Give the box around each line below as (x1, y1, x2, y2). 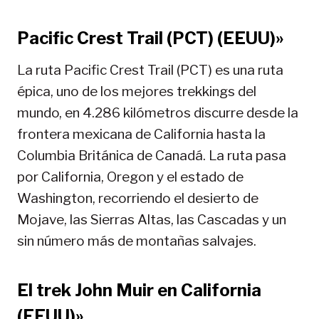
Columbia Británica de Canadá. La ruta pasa (17, 147, 286, 164)
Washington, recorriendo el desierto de (17, 190, 258, 207)
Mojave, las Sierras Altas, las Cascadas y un (17, 211, 286, 229)
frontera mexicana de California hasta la (17, 126, 266, 143)
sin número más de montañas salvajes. (17, 233, 256, 250)
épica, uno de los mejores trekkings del (17, 83, 256, 100)
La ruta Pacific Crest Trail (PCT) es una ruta (17, 62, 283, 79)
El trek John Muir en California (17, 280, 261, 301)
